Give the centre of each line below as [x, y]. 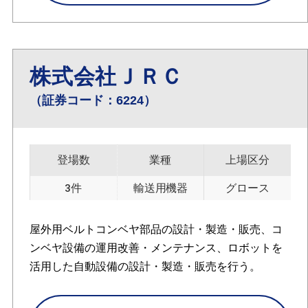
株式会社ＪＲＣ [106, 77]
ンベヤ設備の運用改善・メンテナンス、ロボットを [156, 247]
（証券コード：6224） [92, 101]
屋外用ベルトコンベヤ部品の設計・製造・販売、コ [156, 229]
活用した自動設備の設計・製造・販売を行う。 [145, 266]
